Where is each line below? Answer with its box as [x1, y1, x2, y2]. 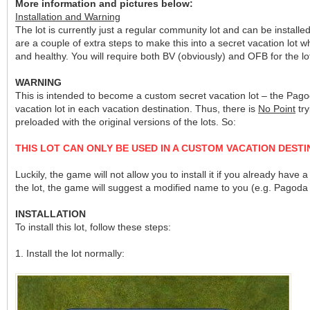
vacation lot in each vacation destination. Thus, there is [15, 103, 258, 114]
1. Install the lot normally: [15, 248, 125, 259]
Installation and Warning [15, 11, 120, 22]
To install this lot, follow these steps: [15, 221, 171, 232]
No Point [258, 103, 295, 114]
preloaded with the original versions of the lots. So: [15, 116, 236, 127]
